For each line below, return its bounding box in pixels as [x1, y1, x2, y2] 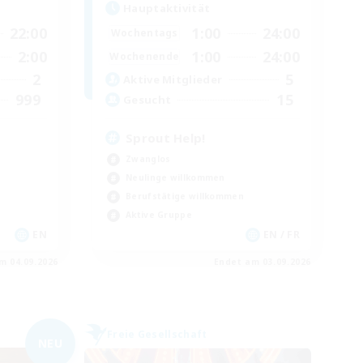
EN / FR [263, 227, 300, 241]
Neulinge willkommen [126, 171, 225, 183]
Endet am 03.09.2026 [213, 255, 311, 267]
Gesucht [123, 92, 172, 108]
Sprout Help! [126, 129, 206, 146]
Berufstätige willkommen [126, 190, 244, 202]
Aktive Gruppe [126, 208, 192, 220]
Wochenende [109, 49, 180, 64]
